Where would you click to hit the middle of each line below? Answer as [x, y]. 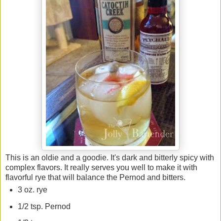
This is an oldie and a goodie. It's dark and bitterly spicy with [110, 157]
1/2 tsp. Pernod [44, 206]
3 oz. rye [32, 189]
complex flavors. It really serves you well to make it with [101, 167]
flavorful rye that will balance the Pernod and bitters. [95, 177]
